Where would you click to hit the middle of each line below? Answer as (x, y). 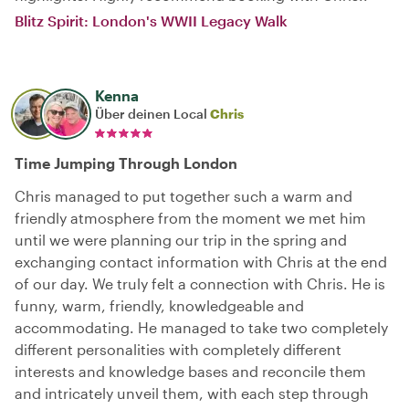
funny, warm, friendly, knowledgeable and (159, 305)
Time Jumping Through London (126, 163)
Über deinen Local (152, 114)
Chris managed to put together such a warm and (184, 196)
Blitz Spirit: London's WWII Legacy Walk (151, 21)
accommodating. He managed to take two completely (201, 327)
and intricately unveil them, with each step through (192, 393)
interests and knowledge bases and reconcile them (190, 371)
